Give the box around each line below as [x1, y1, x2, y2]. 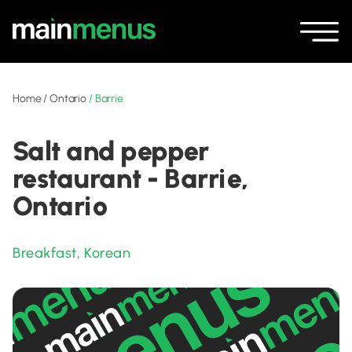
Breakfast [13, 244, 77, 262]
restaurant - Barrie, [13, 163, 249, 195]
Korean [83, 244, 131, 262]
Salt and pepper [13, 135, 209, 167]
